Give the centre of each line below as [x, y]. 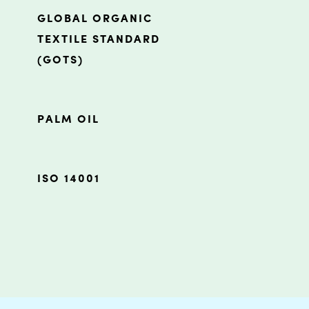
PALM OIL [68, 120]
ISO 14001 [69, 180]
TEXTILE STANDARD [99, 40]
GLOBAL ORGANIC [95, 20]
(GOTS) [60, 61]
